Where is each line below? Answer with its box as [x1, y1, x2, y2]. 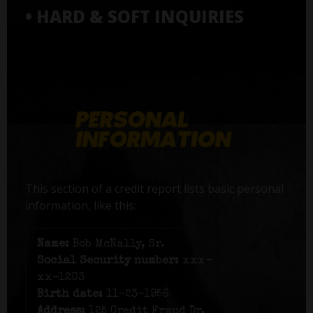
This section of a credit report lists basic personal [24, 181, 284, 197]
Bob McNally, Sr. [68, 239, 165, 251]
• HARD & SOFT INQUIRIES [24, 4, 244, 28]
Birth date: [36, 289, 103, 301]
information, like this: [24, 198, 136, 214]
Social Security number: [36, 256, 179, 268]
